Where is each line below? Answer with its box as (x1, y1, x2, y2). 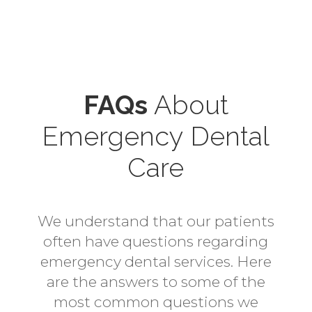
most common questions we (53, 292, 258, 311)
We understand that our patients (37, 212, 274, 230)
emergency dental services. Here (40, 252, 272, 270)
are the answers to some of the (46, 272, 265, 290)
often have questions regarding (43, 232, 269, 250)
